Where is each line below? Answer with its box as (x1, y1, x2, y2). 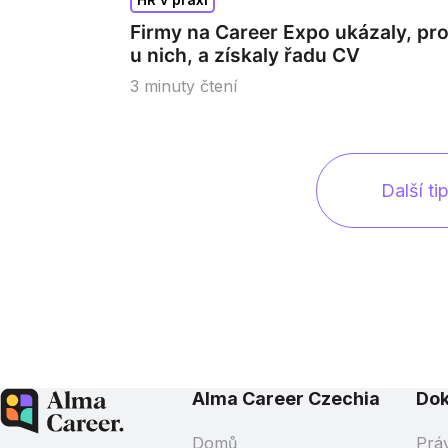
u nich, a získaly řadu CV (130, 42, 360, 67)
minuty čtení (144, 75, 237, 96)
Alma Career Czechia (192, 387, 380, 409)
